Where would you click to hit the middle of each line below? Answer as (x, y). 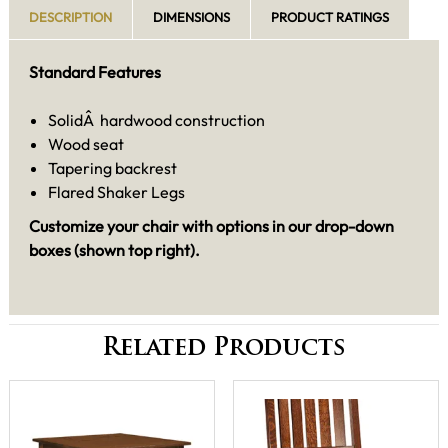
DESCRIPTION (70, 17)
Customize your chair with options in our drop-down (211, 225)
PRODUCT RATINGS (330, 17)
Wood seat (86, 144)
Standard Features (95, 72)
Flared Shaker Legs (117, 192)
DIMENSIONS (191, 17)
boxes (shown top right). (114, 249)
